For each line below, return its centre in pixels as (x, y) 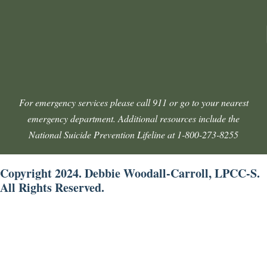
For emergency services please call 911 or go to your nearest (133, 102)
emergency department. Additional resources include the (133, 118)
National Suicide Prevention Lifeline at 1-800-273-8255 (133, 134)
